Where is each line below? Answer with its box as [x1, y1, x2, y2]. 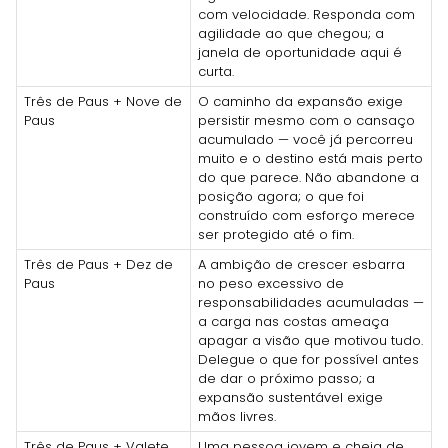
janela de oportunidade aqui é [198, 42, 402, 62]
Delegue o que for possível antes [198, 349, 419, 369]
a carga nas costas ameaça [198, 311, 389, 331]
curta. [198, 61, 234, 81]
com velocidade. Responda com [198, 4, 415, 24]
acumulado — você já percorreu [198, 129, 413, 149]
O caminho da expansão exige [198, 91, 403, 111]
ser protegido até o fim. [198, 224, 354, 244]
